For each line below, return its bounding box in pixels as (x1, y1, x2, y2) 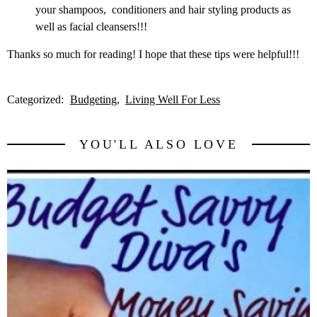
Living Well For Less (125, 93, 220, 105)
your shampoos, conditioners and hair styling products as (35, 4, 291, 16)
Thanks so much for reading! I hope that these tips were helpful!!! (7, 47, 299, 60)
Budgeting (70, 93, 117, 105)
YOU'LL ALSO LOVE (79, 137, 238, 151)
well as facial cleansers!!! (35, 21, 147, 33)
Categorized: (7, 93, 67, 105)
